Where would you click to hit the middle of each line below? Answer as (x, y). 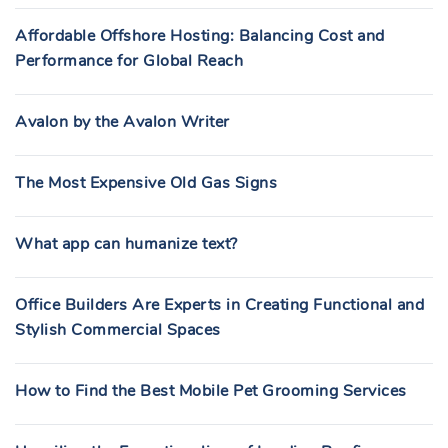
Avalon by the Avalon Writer (122, 122)
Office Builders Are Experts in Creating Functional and (219, 305)
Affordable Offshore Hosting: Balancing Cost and (200, 36)
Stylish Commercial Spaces (118, 330)
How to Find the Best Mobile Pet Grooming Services (211, 391)
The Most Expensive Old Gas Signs (146, 183)
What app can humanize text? (126, 244)
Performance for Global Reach (129, 61)
